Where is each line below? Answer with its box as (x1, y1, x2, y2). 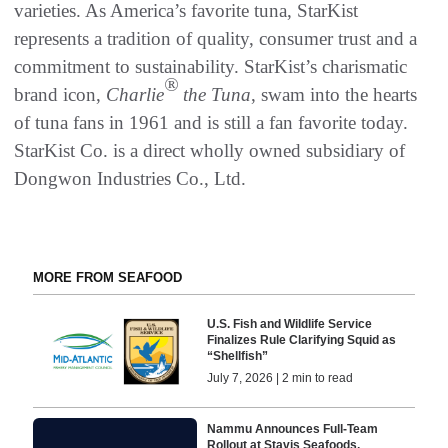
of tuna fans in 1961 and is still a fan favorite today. (14, 111, 408, 133)
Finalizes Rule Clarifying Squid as (207, 332, 397, 347)
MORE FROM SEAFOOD (32, 269, 182, 285)
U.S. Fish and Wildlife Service (207, 316, 373, 331)
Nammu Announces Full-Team (207, 422, 379, 437)
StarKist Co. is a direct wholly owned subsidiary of (14, 139, 405, 161)
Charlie (106, 83, 164, 105)
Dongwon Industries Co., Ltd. (14, 167, 246, 189)
